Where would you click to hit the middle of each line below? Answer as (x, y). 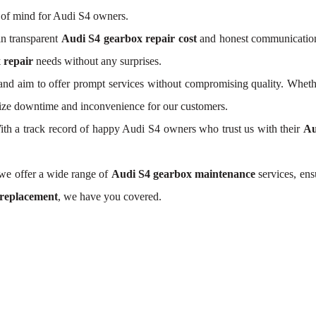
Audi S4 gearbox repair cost (129, 38)
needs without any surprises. (97, 61)
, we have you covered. (110, 196)
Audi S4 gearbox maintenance (183, 174)
